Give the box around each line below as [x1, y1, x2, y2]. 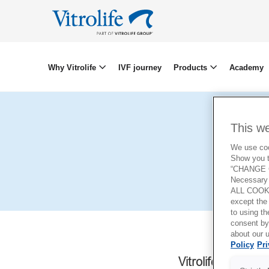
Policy [231, 241, 254, 250]
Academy [229, 62, 264, 72]
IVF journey [118, 62, 162, 72]
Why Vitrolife [47, 62, 98, 72]
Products [173, 62, 210, 72]
